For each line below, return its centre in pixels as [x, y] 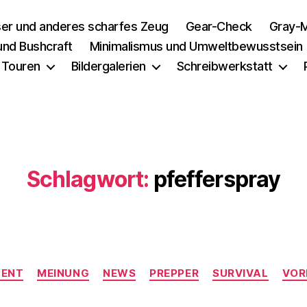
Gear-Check [219, 26]
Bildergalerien [108, 66]
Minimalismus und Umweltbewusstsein [196, 46]
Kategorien [183, 267]
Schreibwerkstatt [224, 66]
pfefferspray [217, 179]
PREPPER [174, 273]
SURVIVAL [241, 273]
